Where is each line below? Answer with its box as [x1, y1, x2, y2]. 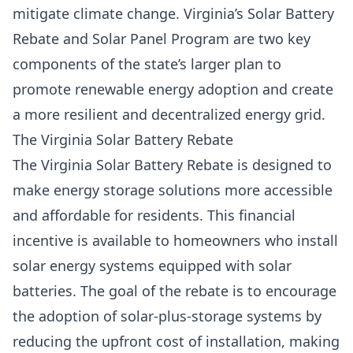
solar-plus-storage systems [117, 307, 302, 325]
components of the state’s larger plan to [13, 54, 281, 73]
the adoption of [13, 307, 117, 325]
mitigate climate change [13, 4, 176, 23]
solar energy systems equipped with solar [13, 256, 292, 275]
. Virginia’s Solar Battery [176, 4, 334, 23]
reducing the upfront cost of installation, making [13, 332, 340, 351]
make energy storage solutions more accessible [13, 180, 333, 199]
